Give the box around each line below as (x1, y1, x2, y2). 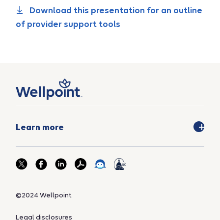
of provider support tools (16, 20, 120, 29)
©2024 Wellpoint (16, 191, 72, 199)
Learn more (16, 123, 64, 132)
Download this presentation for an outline (27, 6, 202, 15)
